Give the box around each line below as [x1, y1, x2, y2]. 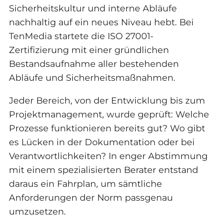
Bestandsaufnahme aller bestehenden [8, 58, 179, 69]
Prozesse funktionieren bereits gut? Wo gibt [8, 122, 205, 133]
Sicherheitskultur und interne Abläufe [8, 3, 177, 14]
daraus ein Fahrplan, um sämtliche [8, 178, 162, 189]
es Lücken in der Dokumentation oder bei [8, 136, 195, 147]
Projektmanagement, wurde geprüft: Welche [8, 109, 209, 119]
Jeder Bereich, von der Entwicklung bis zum [8, 95, 205, 106]
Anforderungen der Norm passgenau [8, 192, 173, 203]
